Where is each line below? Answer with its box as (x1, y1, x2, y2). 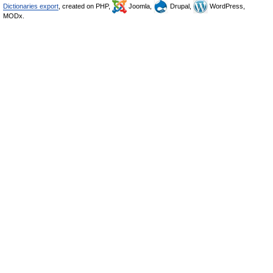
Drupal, (168, 2, 193, 10)
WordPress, (208, 2, 245, 10)
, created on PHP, (58, 2, 112, 10)
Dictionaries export (3, 2, 58, 10)
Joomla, (127, 2, 154, 10)
